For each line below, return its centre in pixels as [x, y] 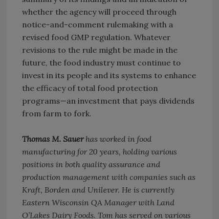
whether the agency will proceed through [99, 12]
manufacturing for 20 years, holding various [99, 152]
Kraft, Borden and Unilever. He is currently [98, 190]
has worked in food [118, 139]
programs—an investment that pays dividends [108, 101]
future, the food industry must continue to [101, 63]
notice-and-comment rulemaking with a [98, 25]
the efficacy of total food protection [90, 88]
